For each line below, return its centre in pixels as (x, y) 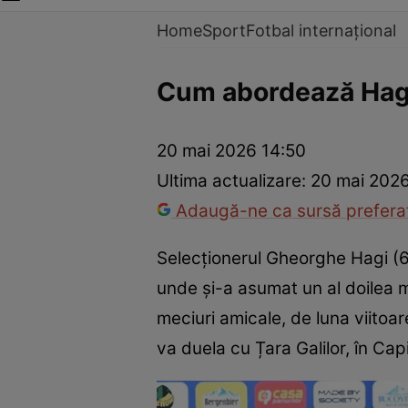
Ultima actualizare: (234, 181)
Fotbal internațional (321, 31)
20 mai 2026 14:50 (231, 151)
